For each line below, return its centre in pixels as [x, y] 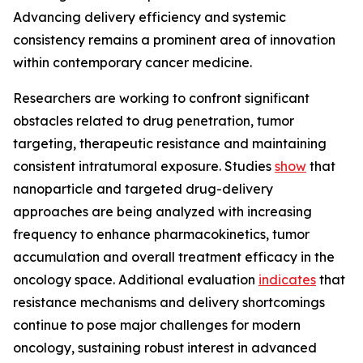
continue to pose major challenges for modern [157, 325]
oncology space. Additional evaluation [136, 280]
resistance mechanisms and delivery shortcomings [169, 302]
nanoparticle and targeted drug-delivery [143, 189]
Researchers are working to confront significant [161, 98]
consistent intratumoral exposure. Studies [144, 166]
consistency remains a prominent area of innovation [174, 40]
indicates [287, 280]
